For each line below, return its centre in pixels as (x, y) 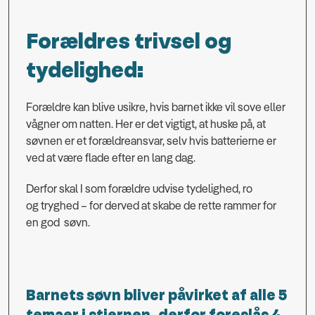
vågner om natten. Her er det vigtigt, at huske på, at (146, 123)
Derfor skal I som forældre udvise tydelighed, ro (139, 188)
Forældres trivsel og (129, 41)
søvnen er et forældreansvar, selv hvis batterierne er (151, 140)
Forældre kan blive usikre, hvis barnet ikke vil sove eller (156, 107)
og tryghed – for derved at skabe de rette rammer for (151, 205)
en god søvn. (59, 222)
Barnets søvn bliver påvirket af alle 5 (157, 296)
